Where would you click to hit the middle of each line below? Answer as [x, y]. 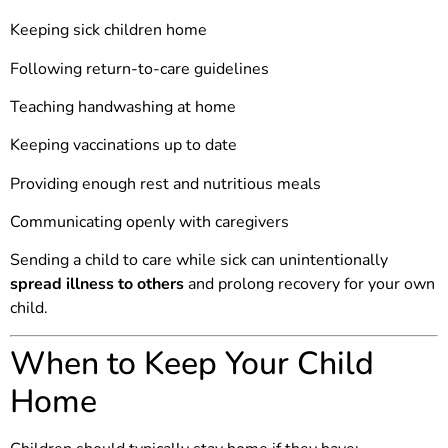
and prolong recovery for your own [309, 284]
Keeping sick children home [108, 30]
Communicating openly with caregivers [149, 222]
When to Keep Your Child [192, 363]
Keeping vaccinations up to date [123, 145]
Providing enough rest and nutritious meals [165, 183]
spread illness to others [97, 284]
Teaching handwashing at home [123, 106]
